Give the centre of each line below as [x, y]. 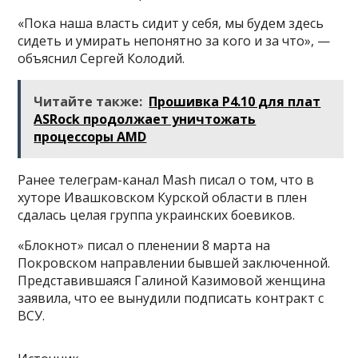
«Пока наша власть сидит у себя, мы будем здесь [171, 23]
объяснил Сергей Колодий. [101, 58]
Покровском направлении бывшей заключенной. [174, 263]
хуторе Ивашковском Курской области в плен [163, 197]
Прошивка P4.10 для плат [235, 101]
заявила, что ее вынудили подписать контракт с [171, 298]
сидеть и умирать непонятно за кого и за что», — [174, 40]
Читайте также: [88, 101]
